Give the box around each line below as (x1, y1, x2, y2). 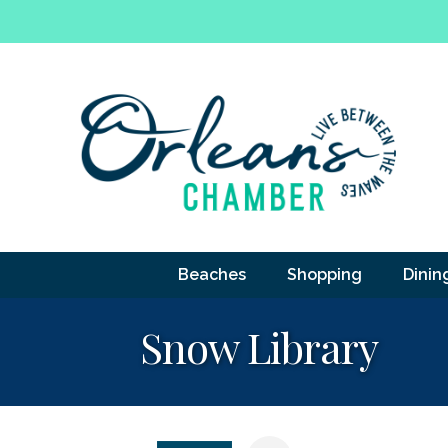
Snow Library (139, 318, 378, 375)
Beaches (177, 264, 246, 284)
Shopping (286, 264, 362, 284)
